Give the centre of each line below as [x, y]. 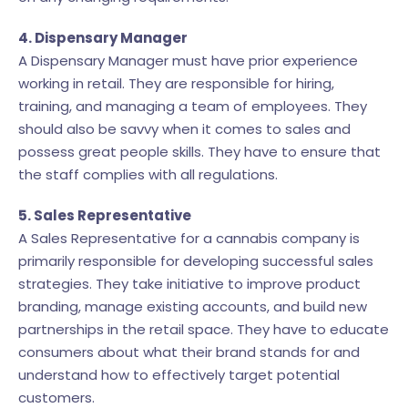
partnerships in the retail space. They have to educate [204, 329]
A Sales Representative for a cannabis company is [189, 238]
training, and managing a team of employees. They [193, 106]
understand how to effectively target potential [179, 374]
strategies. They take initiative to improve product [189, 283]
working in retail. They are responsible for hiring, [176, 83]
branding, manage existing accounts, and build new [193, 306]
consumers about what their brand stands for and [189, 352]
